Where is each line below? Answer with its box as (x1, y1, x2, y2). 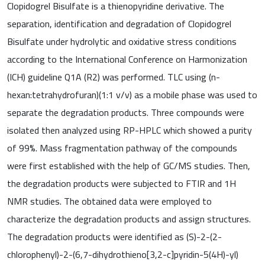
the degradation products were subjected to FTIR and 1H (7, 174, 236, 192)
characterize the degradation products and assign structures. (7, 209, 251, 228)
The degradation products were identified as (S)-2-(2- (7, 227, 222, 245)
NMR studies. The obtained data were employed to (7, 192, 212, 210)
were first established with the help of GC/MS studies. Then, (7, 156, 250, 174)
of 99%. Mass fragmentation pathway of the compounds (7, 138, 237, 157)
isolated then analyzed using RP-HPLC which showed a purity (7, 121, 252, 139)
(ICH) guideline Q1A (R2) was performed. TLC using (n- (7, 67, 220, 86)
